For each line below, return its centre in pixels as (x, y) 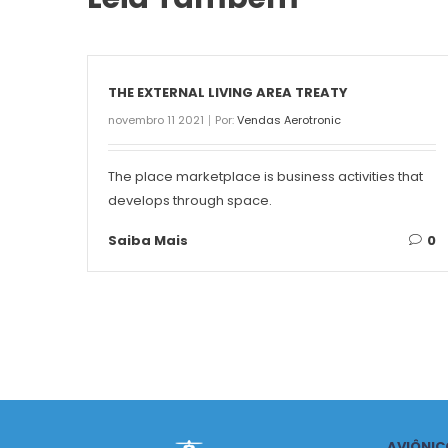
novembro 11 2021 (156, 120)
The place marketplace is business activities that (265, 177)
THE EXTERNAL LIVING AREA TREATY (228, 93)
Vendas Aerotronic (289, 120)
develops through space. (190, 201)
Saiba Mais (148, 241)
